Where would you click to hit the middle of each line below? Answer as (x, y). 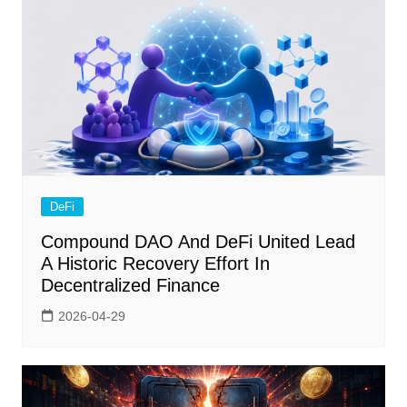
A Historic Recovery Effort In (155, 264)
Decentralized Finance (130, 286)
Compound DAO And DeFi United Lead (198, 242)
